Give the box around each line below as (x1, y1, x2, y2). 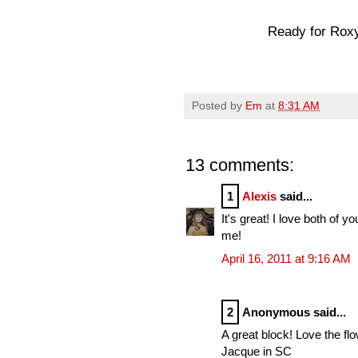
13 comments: (185, 154, 294, 175)
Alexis (242, 189, 276, 203)
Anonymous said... (242, 304, 346, 319)
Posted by (192, 99, 245, 112)
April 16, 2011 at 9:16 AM (221, 251, 351, 265)
